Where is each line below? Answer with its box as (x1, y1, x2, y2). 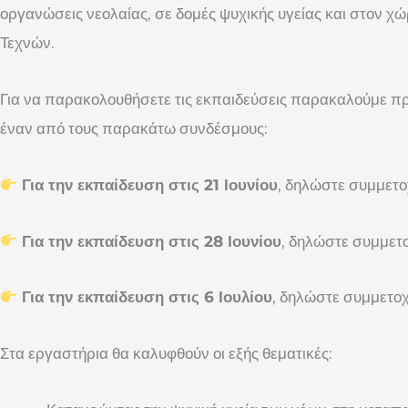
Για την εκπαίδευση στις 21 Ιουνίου (17, 175, 279, 194)
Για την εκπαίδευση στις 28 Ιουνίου (17, 231, 282, 250)
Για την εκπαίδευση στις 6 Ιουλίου (17, 288, 273, 307)
